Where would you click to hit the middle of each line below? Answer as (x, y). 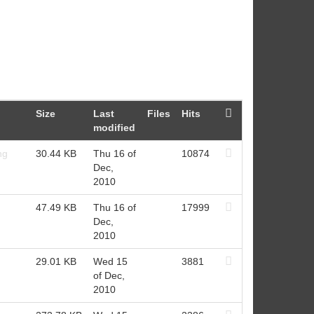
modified (114, 127)
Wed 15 (110, 261)
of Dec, (109, 275)
